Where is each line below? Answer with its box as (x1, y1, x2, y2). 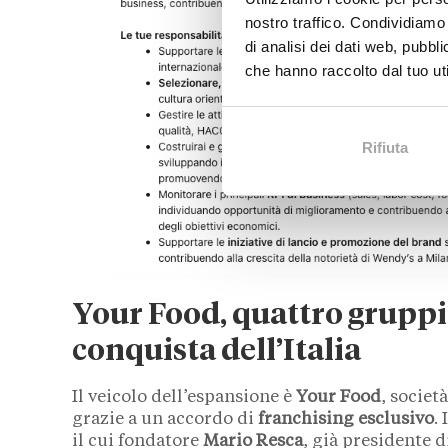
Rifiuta (361, 138, 408, 156)
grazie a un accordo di (72, 411, 258, 429)
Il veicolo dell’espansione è (72, 389, 296, 407)
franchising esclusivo (258, 411, 434, 429)
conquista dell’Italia (72, 337, 361, 368)
